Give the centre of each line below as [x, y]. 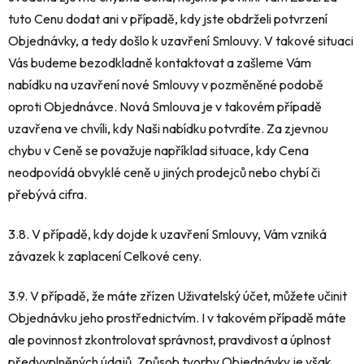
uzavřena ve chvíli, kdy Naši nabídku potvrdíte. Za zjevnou [168, 129]
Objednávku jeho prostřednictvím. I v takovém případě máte [177, 318]
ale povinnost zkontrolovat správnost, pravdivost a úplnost [169, 340]
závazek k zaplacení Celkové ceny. [105, 256]
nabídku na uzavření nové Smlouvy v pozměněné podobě [166, 85]
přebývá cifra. [48, 195]
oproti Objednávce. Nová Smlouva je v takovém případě [165, 107]
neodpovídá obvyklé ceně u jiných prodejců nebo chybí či [164, 173]
